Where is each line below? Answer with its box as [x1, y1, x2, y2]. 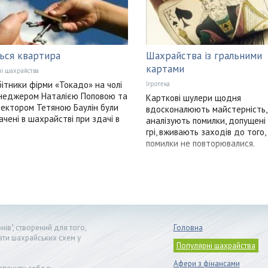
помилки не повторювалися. [145, 138, 255, 150]
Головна [173, 223, 203, 233]
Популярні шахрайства [176, 240, 255, 251]
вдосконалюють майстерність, [145, 103, 267, 115]
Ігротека [145, 80, 170, 89]
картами [145, 62, 184, 76]
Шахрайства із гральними [145, 49, 262, 63]
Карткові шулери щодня [145, 92, 241, 104]
